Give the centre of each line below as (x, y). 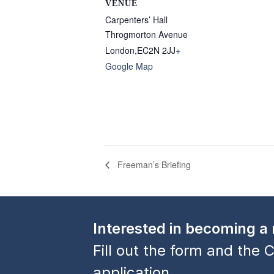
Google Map (129, 66)
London (120, 50)
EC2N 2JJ (156, 50)
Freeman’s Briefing (153, 164)
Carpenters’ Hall (136, 19)
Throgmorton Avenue (146, 34)
